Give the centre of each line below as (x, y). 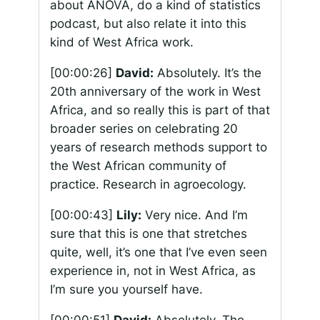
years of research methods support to (158, 147)
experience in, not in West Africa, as (152, 270)
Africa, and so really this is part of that (160, 110)
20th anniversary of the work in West (155, 92)
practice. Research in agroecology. (148, 185)
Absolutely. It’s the (207, 73)
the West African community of (138, 166)
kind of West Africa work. (121, 42)
